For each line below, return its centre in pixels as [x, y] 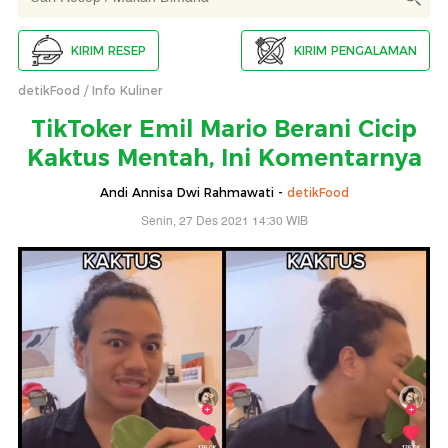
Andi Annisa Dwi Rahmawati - [193, 193]
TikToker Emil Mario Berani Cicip [224, 129]
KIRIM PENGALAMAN [355, 50]
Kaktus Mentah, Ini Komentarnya [224, 158]
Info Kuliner [127, 91]
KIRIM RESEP [108, 50]
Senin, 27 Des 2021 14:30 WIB [224, 222]
